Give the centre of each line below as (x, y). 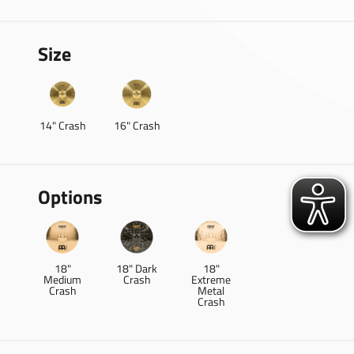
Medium (62, 279)
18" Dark (137, 268)
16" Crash (137, 125)
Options (70, 197)
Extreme (211, 279)
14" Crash (62, 125)
